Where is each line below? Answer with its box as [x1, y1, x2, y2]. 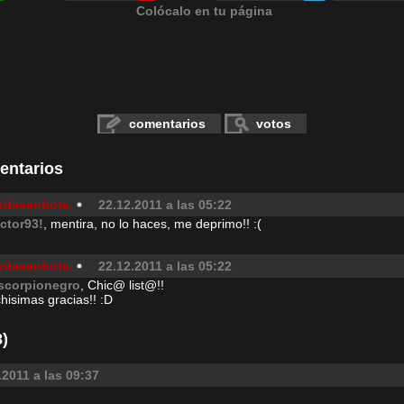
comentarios [129, 116, 206, 131]
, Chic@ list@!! [80, 278, 164, 292]
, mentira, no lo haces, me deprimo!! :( [43, 216, 262, 231]
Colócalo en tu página [136, 4, 272, 18]
